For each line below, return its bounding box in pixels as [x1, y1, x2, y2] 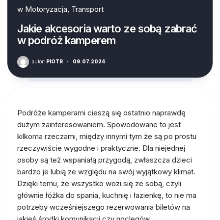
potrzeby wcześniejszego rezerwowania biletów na [17, 202, 190, 212]
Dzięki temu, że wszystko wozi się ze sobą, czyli [17, 178, 181, 188]
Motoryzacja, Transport [25, 4, 104, 14]
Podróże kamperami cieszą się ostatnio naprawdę [17, 108, 186, 117]
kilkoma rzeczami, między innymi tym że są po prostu [17, 131, 196, 141]
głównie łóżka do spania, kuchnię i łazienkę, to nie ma [17, 190, 196, 200]
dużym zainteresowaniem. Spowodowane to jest [17, 119, 181, 129]
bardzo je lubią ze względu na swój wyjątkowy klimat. [17, 166, 195, 176]
